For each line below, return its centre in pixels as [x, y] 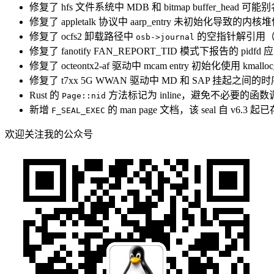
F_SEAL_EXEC [78, 111]
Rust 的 [46, 95]
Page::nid [84, 96]
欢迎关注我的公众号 [49, 135]
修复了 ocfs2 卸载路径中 [83, 37]
